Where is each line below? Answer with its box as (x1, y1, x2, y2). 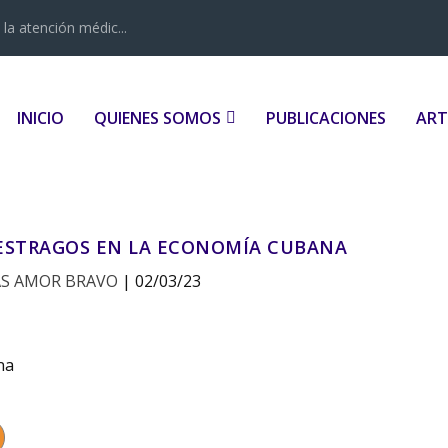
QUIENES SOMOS (93, 107, 221, 129)
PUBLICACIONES (265, 107, 386, 129)
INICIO (16, 107, 64, 129)
